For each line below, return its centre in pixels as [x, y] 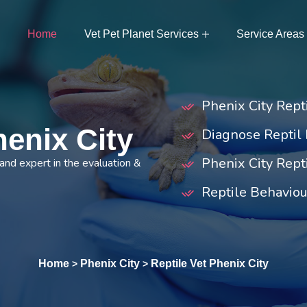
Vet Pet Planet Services [142, 34]
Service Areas [270, 34]
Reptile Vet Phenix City [210, 263]
